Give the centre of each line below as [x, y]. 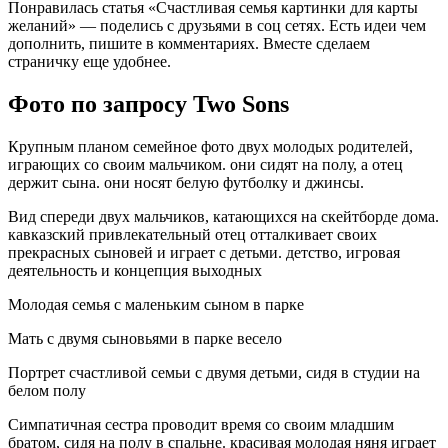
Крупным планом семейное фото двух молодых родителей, [210, 147]
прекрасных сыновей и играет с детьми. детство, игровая [204, 253]
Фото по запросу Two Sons [148, 104]
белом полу [47, 391]
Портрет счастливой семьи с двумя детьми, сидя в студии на [214, 373]
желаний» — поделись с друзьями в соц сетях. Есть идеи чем [217, 26]
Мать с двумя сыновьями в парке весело [145, 339]
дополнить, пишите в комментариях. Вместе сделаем [189, 44]
